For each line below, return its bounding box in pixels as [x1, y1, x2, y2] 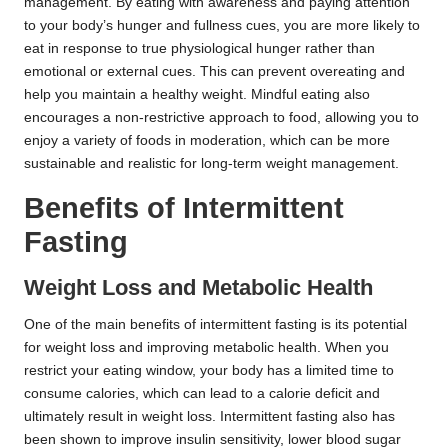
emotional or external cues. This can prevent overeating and [24, 64, 405, 80]
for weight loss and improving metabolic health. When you [24, 340, 389, 356]
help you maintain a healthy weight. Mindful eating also [24, 87, 370, 103]
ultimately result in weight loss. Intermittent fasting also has [24, 409, 395, 425]
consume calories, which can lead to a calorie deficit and [24, 386, 380, 402]
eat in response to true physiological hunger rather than [24, 41, 375, 57]
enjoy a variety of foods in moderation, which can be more [24, 133, 390, 149]
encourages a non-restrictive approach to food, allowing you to [24, 110, 419, 126]
